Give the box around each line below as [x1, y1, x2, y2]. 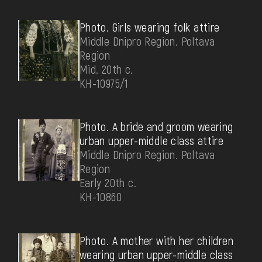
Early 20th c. [79, 175, 136, 190]
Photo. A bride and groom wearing [79, 119, 233, 134]
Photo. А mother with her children [79, 233, 233, 247]
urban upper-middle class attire [79, 133, 224, 148]
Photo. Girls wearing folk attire [79, 19, 220, 34]
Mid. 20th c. [79, 61, 133, 76]
